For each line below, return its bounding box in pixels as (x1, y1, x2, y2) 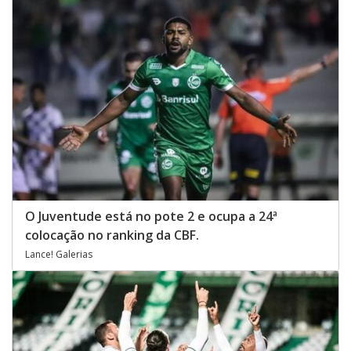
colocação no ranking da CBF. (25, 226, 199, 244)
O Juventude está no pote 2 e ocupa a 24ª (25, 208, 277, 226)
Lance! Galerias (25, 248, 92, 262)
